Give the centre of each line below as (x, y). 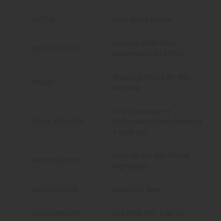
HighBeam (130, 166)
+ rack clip (130, 132)
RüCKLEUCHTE (55, 190)
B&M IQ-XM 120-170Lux (151, 156)
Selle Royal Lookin (142, 20)
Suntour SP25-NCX (144, 44)
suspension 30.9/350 (148, 54)
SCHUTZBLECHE (57, 214)
